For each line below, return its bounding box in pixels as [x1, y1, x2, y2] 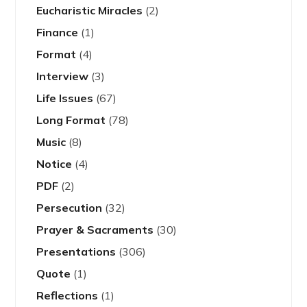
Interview [36, 69, 89, 84]
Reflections [36, 288, 99, 303]
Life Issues [36, 91, 94, 106]
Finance [36, 25, 79, 40]
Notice [36, 157, 73, 171]
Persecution [36, 201, 103, 215]
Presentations [36, 245, 116, 259]
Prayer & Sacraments [36, 223, 154, 237]
